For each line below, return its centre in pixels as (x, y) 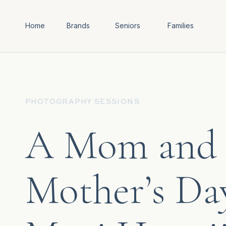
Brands (78, 25)
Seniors (127, 25)
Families (180, 25)
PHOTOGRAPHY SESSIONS (82, 102)
